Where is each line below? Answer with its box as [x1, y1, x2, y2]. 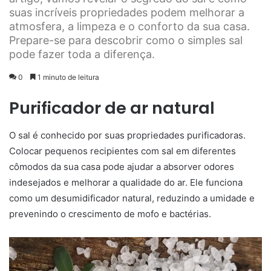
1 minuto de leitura [36, 73, 99, 82]
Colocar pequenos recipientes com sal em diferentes [9, 145, 236, 157]
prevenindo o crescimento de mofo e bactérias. [9, 207, 211, 220]
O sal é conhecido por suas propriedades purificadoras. [9, 129, 246, 141]
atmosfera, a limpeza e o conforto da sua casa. [9, 20, 250, 33]
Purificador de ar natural [9, 97, 215, 119]
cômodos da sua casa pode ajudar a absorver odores [9, 160, 234, 172]
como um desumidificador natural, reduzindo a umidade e [9, 192, 255, 204]
